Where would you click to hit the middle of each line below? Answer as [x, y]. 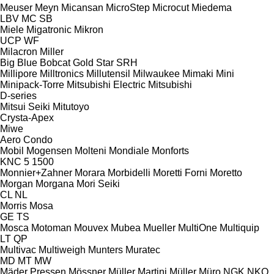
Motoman [51, 228]
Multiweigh [62, 250]
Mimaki [198, 73]
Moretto [226, 172]
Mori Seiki [98, 183]
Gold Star [93, 62]
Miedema [212, 7]
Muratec [143, 250]
